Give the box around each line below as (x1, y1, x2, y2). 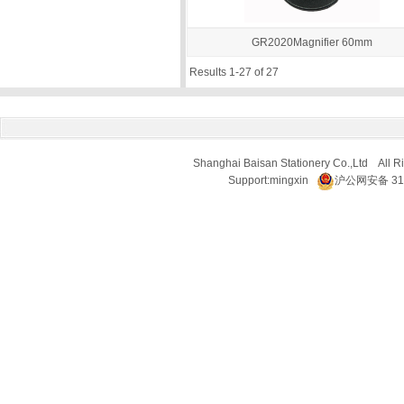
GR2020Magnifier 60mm (251, 36, 372, 49)
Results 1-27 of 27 (189, 66, 279, 78)
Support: (227, 174, 270, 187)
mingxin (269, 174, 308, 187)
